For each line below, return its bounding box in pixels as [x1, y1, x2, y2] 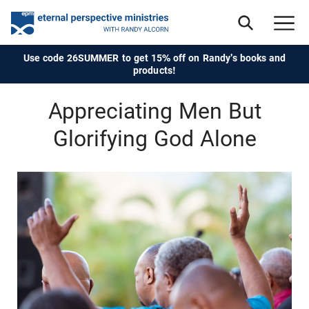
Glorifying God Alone [52, 126, 257, 152]
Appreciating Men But [48, 98, 261, 124]
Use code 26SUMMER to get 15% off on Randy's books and [23, 52, 286, 63]
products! [133, 65, 176, 76]
